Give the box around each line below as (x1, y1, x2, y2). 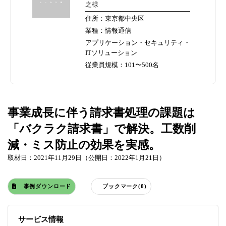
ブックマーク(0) (102, 183, 147, 190)
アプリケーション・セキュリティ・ (85, 39, 190, 47)
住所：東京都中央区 (85, 15, 144, 23)
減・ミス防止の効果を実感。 (8, 138, 160, 152)
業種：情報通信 (85, 27, 131, 35)
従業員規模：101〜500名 (85, 61, 159, 69)
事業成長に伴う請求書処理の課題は (8, 106, 195, 120)
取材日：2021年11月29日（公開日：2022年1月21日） (8, 154, 165, 162)
